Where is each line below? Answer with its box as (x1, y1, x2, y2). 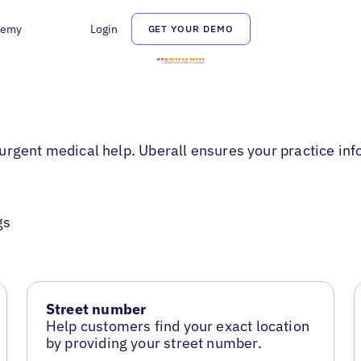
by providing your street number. (45, 334, 262, 353)
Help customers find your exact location (45, 317, 309, 336)
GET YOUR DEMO (147, 23, 234, 35)
